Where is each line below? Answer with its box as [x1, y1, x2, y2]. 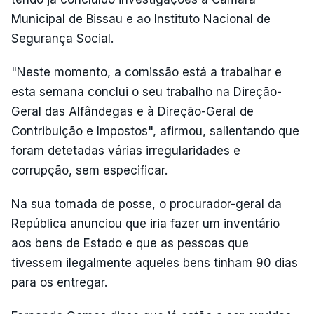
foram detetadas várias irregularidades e [11, 144, 240, 158]
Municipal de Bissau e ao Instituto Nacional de [11, 12, 271, 26]
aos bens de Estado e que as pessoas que [11, 236, 249, 250]
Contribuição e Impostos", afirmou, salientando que [11, 124, 299, 138]
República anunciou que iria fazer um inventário [11, 217, 280, 231]
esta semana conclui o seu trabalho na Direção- [11, 85, 282, 99]
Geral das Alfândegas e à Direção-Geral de [11, 104, 254, 118]
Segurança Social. [11, 32, 114, 46]
